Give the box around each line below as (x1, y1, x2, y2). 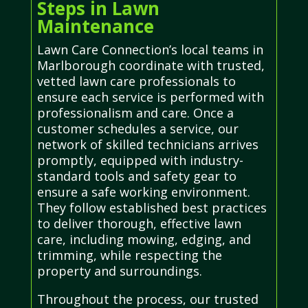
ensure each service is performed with (36, 88, 264, 105)
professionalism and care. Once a (36, 104, 234, 121)
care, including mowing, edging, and (36, 230, 251, 247)
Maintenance (36, 13, 154, 38)
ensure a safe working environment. (36, 183, 250, 200)
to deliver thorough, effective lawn (36, 214, 241, 232)
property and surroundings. (36, 262, 202, 279)
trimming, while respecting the (36, 246, 222, 263)
